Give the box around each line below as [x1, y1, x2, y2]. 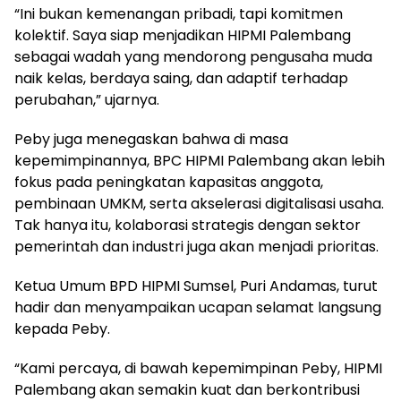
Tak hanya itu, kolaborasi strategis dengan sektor [14, 214, 361, 235]
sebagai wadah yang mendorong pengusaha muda [14, 46, 372, 67]
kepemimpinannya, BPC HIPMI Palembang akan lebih [14, 149, 385, 171]
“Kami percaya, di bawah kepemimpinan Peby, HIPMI [14, 357, 382, 379]
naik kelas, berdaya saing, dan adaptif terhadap [14, 67, 348, 89]
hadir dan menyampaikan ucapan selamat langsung [14, 296, 381, 318]
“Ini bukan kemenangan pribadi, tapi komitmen [14, 3, 343, 24]
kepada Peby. [14, 318, 110, 339]
